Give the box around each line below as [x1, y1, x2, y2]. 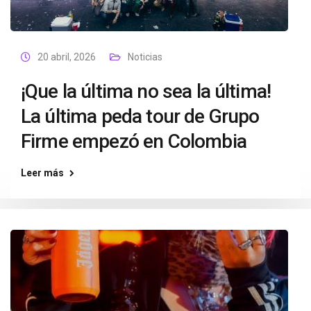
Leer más [21, 167, 64, 178]
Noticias [128, 51, 162, 62]
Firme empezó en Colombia [21, 130, 246, 153]
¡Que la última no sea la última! [21, 80, 271, 103]
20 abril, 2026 [37, 51, 96, 62]
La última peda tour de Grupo [21, 105, 260, 128]
